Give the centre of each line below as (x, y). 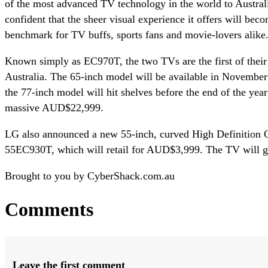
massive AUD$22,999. (54, 107)
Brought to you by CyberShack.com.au (90, 176)
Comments (49, 210)
